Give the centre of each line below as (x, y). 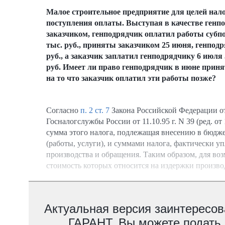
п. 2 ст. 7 (95, 110)
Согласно (63, 110)
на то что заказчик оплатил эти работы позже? (131, 78)
